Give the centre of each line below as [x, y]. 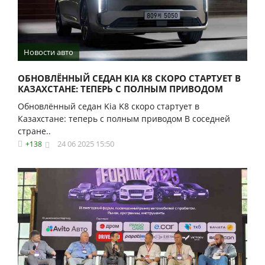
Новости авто [49, 52]
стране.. [34, 131]
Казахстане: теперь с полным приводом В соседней [124, 118]
